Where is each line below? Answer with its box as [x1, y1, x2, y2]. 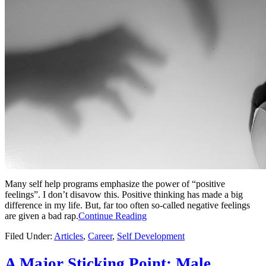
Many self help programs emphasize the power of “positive [5, 178, 225, 189]
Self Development [117, 230, 185, 241]
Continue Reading [78, 210, 147, 221]
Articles [54, 230, 83, 241]
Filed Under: [5, 230, 54, 241]
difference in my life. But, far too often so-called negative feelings [5, 199, 250, 210]
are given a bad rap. [5, 210, 78, 221]
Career [88, 230, 112, 241]
